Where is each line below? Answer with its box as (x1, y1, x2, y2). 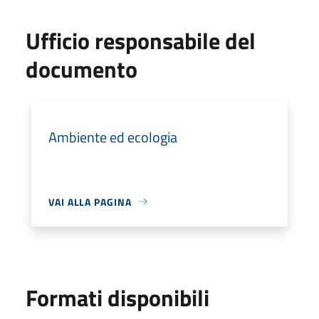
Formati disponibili (26, 280, 209, 315)
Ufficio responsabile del (26, 23, 256, 58)
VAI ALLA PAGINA (48, 194, 132, 209)
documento (26, 51, 137, 86)
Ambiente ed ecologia (48, 125, 177, 148)
